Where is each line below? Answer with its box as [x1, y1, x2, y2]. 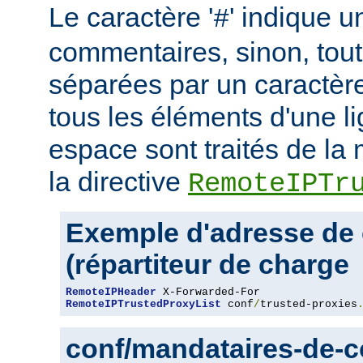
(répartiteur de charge [66, 248, 349, 280]
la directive [49, 165, 188, 197]
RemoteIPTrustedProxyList [66, 297, 221, 310]
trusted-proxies [260, 297, 357, 310]
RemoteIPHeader [66, 285, 156, 298]
